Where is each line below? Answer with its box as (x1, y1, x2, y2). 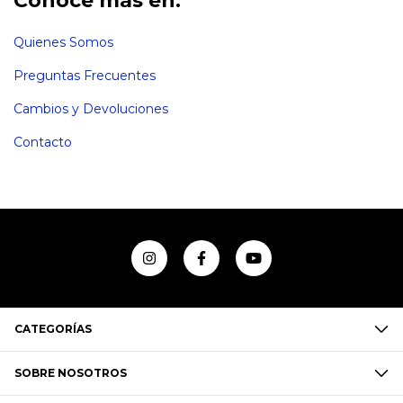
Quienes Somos (13, 34, 113, 50)
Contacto (13, 134, 72, 150)
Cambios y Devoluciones (13, 101, 168, 117)
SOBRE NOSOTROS (14, 366, 127, 380)
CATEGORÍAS (14, 322, 92, 336)
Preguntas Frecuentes (13, 67, 156, 84)
